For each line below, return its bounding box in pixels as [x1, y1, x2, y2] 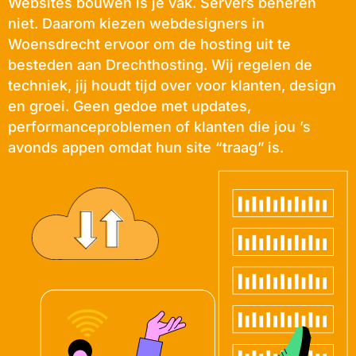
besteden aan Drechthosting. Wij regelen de [8, 56, 312, 73]
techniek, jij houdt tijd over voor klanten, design [8, 77, 336, 94]
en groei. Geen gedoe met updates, [8, 98, 251, 114]
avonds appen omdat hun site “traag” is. [8, 139, 284, 156]
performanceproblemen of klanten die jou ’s [8, 118, 311, 135]
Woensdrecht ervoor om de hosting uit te [8, 36, 291, 52]
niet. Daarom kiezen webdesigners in [8, 15, 265, 32]
